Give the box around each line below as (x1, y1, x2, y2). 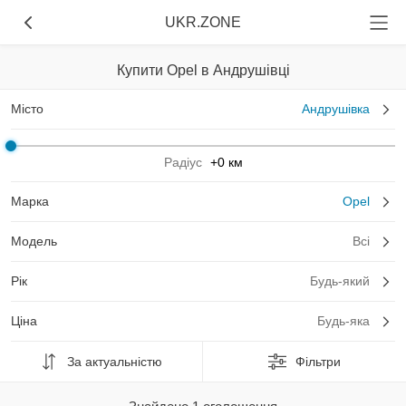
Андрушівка (302, 101, 370, 116)
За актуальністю (67, 353, 162, 369)
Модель (11, 234, 57, 248)
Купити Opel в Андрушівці (116, 63, 290, 78)
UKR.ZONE (165, 14, 241, 30)
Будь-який (310, 274, 370, 288)
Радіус (163, 155, 202, 169)
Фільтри (295, 353, 341, 369)
